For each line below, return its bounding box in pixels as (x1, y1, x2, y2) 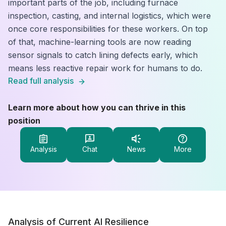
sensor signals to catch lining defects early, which (8, 50, 198, 60)
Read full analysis (8, 76, 74, 86)
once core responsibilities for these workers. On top (8, 24, 208, 34)
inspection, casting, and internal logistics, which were (8, 11, 211, 21)
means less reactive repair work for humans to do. (8, 63, 202, 73)
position (8, 116, 40, 126)
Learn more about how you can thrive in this (8, 102, 186, 112)
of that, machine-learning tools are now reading (8, 37, 191, 47)
